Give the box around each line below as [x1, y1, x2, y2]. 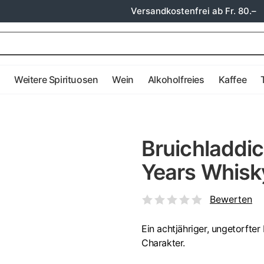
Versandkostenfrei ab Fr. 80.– [131, 5, 256, 16]
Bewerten [210, 193, 252, 205]
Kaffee [218, 74, 247, 85]
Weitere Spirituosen [14, 74, 98, 85]
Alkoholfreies [147, 74, 204, 85]
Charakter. [141, 237, 185, 249]
